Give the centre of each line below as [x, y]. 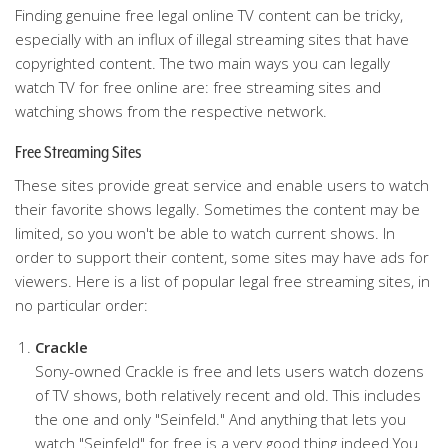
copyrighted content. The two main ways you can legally [202, 63]
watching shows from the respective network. [171, 111]
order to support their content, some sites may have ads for [222, 257]
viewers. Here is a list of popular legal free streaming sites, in [222, 281]
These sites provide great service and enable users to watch [222, 185]
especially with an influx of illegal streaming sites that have [212, 39]
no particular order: [81, 305]
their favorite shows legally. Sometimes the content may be [217, 209]
